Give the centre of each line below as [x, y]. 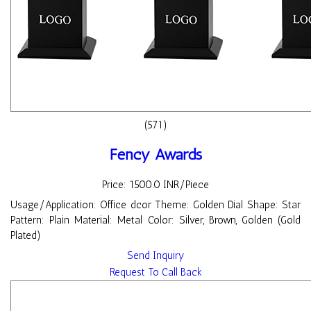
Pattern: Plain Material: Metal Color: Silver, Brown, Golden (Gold [155, 220]
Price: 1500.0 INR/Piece [155, 184]
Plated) [26, 235]
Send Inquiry [155, 255]
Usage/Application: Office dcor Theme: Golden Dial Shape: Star [155, 204]
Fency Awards [155, 155]
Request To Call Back [155, 272]
